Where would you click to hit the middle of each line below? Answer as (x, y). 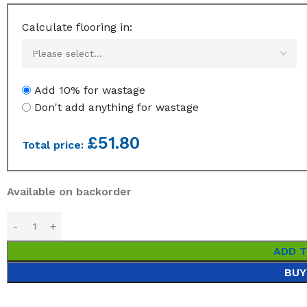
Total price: (54, 145)
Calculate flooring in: (77, 27)
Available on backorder (69, 192)
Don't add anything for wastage (116, 107)
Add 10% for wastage (90, 90)
